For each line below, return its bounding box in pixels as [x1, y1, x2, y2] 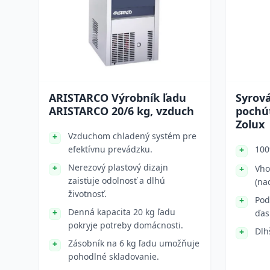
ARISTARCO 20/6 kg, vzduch [49, 104, 194, 118]
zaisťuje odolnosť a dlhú [68, 175, 165, 186]
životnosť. [68, 188, 107, 199]
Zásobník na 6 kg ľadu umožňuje [68, 237, 199, 249]
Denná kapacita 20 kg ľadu [68, 206, 175, 218]
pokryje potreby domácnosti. [68, 219, 183, 231]
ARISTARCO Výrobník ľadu [49, 90, 186, 105]
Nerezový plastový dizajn [68, 162, 168, 173]
